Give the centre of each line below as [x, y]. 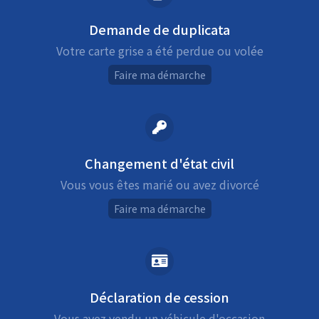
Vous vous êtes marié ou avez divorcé [159, 185]
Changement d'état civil [159, 163]
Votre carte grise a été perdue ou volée [159, 51]
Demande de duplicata [159, 30]
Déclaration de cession [159, 297]
